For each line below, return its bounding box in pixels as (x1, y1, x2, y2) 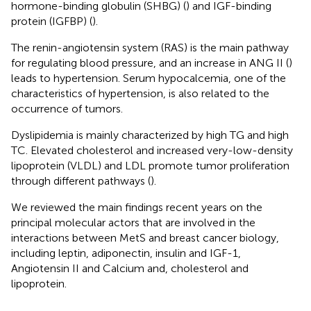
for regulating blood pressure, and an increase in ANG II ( (11, 56, 289, 69)
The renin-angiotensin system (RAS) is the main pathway (11, 40, 289, 54)
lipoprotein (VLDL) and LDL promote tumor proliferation (11, 158, 289, 172)
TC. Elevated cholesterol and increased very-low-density (11, 143, 293, 157)
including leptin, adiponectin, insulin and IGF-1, (11, 246, 241, 260)
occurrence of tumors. (11, 101, 123, 115)
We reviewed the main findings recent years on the (11, 200, 262, 214)
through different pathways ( (11, 174, 151, 187)
